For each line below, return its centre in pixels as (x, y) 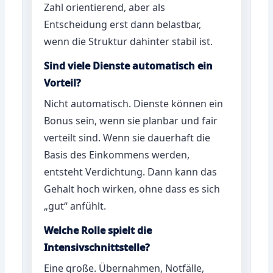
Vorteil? (63, 83)
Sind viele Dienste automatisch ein (129, 66)
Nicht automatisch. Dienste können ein (134, 103)
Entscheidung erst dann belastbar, (123, 24)
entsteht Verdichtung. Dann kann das (131, 172)
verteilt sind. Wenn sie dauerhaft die (127, 137)
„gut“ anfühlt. (75, 206)
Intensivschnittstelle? (97, 247)
